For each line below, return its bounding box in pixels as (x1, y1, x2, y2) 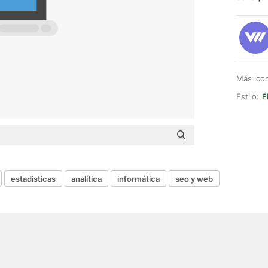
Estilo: (236, 92, 259, 101)
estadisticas (11, 173, 56, 184)
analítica (71, 173, 102, 184)
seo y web (175, 173, 213, 184)
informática (117, 173, 160, 184)
